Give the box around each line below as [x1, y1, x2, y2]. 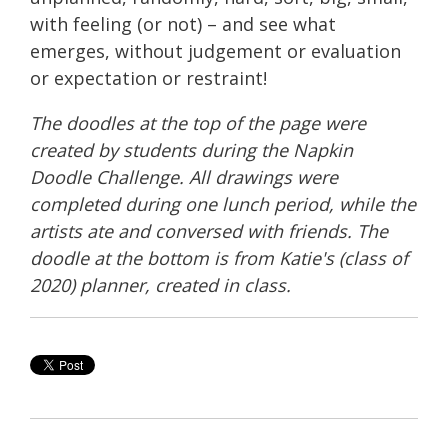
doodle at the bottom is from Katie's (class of [30, 246, 408, 271]
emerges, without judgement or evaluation [30, 39, 401, 64]
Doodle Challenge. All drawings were [30, 165, 338, 190]
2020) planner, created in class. [30, 273, 291, 298]
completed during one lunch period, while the [30, 192, 416, 217]
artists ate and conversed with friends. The [30, 219, 388, 244]
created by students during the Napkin [30, 138, 353, 163]
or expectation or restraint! [30, 66, 267, 91]
